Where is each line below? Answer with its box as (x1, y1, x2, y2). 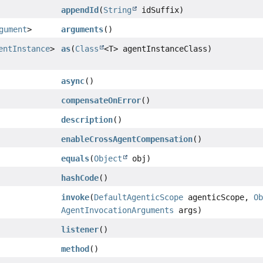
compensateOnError (61, 95, 141, 105)
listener (61, 224, 99, 234)
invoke (61, 192, 90, 202)
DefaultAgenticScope (94, 192, 184, 202)
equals (61, 153, 90, 163)
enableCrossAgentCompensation (61, 134, 193, 144)
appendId (61, 5, 99, 15)
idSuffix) (137, 5, 184, 15)
